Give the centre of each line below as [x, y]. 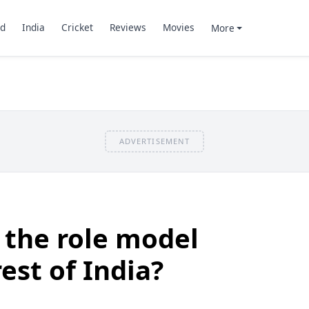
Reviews [128, 28]
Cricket [77, 28]
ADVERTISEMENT [154, 141]
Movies [178, 28]
